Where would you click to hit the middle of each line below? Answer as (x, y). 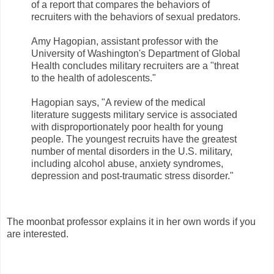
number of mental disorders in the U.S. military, (132, 151)
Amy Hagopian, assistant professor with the (125, 41)
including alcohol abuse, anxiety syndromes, (127, 163)
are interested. (38, 234)
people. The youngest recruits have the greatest (134, 139)
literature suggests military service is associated (134, 114)
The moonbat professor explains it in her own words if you (131, 222)
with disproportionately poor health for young (127, 127)
